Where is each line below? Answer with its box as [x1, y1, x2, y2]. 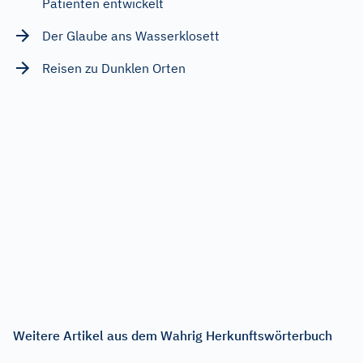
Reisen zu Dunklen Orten [42, 59, 186, 76]
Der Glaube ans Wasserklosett [42, 27, 220, 44]
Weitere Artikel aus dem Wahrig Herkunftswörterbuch [13, 327, 332, 344]
